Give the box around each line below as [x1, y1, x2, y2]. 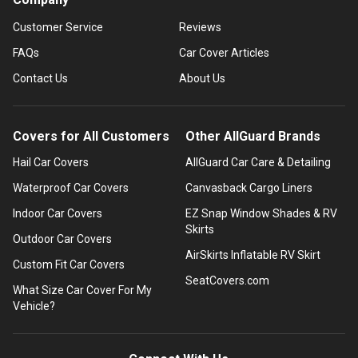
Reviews [178, 20, 221, 34]
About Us [178, 71, 225, 85]
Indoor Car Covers [13, 206, 102, 220]
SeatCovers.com [185, 273, 269, 287]
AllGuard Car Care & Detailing [185, 155, 331, 169]
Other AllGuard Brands [185, 128, 320, 144]
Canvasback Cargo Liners [185, 181, 312, 194]
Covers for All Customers [13, 128, 169, 144]
